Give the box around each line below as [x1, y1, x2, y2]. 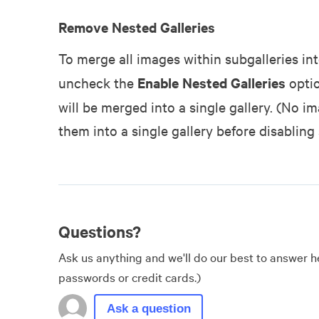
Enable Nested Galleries [137, 73, 286, 93]
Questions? [58, 221, 141, 243]
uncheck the [58, 73, 137, 92]
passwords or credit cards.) [58, 268, 201, 285]
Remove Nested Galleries [58, 18, 215, 37]
